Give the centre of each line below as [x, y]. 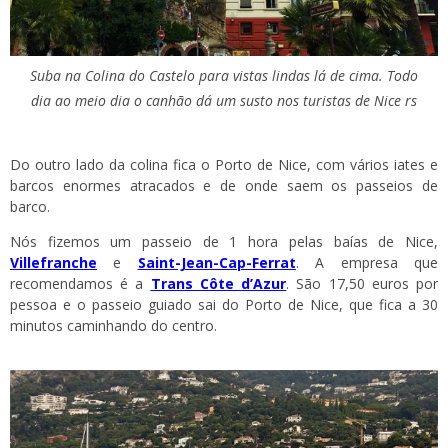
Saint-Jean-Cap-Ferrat [216, 263]
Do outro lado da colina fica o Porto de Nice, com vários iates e [224, 165]
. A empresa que [367, 263]
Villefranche [53, 263]
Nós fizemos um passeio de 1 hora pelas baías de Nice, [224, 242]
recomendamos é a [80, 284]
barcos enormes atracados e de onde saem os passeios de [224, 186]
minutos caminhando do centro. [113, 326]
